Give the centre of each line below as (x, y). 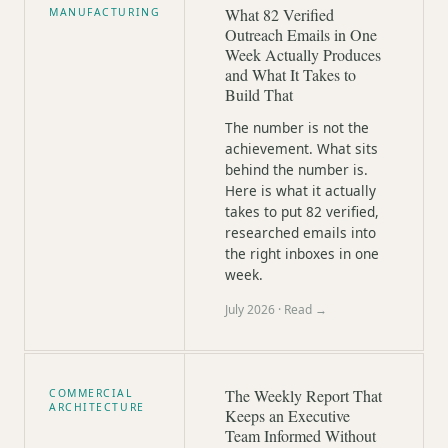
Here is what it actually (300, 190)
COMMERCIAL (91, 393)
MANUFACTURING (105, 12)
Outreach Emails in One (301, 34)
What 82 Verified (279, 14)
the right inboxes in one (302, 253)
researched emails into (300, 232)
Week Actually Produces (303, 54)
